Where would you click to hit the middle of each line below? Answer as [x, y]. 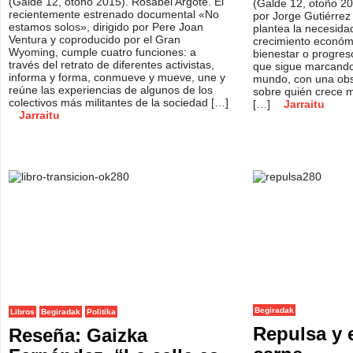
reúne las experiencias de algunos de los [111, 90]
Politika [101, 312]
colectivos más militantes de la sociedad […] [119, 102]
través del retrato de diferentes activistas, [111, 65]
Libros [22, 312]
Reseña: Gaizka [78, 335]
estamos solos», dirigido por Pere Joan [106, 27]
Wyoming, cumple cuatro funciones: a [102, 52]
